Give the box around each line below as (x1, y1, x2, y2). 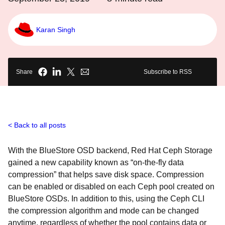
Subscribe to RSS (144, 68, 192, 75)
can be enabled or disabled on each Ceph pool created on (8, 182, 214, 191)
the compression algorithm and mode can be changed (8, 206, 199, 215)
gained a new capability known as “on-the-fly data (8, 158, 184, 167)
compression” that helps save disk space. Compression (8, 170, 204, 179)
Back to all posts (14, 121, 66, 129)
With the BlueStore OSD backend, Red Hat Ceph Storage (8, 146, 214, 155)
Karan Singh (36, 25, 75, 34)
